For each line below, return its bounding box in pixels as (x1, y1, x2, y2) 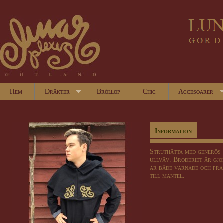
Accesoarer (178, 88, 214, 95)
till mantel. (150, 172, 185, 179)
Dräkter (45, 88, 70, 95)
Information (155, 127, 192, 135)
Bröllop (97, 88, 121, 95)
